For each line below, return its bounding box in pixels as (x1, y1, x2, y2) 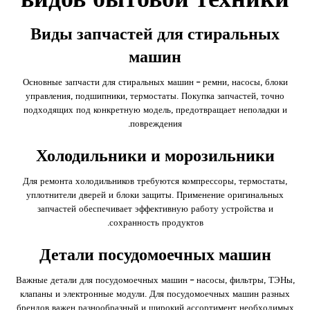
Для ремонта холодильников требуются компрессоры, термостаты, (23, 175, 287, 186)
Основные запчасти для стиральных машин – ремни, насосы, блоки (22, 76, 288, 87)
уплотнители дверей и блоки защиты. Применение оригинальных (26, 189, 284, 200)
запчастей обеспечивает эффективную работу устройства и (37, 203, 273, 214)
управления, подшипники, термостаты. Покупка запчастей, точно (26, 90, 284, 101)
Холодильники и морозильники (35, 145, 275, 165)
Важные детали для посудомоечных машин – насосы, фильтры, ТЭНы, (15, 274, 295, 285)
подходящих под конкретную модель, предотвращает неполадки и (23, 104, 287, 115)
